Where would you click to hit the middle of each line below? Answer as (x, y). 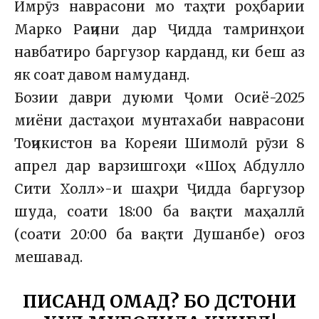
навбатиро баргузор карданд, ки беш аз (159, 53)
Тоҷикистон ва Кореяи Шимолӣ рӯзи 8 (159, 144)
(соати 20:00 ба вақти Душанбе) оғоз (159, 235)
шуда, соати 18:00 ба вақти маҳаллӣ (159, 212)
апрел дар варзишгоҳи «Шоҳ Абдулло (159, 167)
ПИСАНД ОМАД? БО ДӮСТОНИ (159, 302)
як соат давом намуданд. (102, 75)
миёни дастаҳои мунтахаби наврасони (159, 121)
